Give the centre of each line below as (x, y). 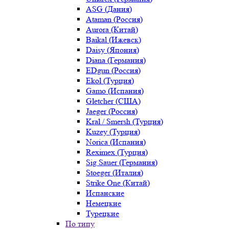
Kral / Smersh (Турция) (124, 121)
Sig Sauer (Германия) (122, 162)
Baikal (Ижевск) (113, 40)
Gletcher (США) (113, 101)
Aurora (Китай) (112, 29)
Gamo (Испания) (115, 91)
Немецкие (104, 203)
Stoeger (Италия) (114, 173)
